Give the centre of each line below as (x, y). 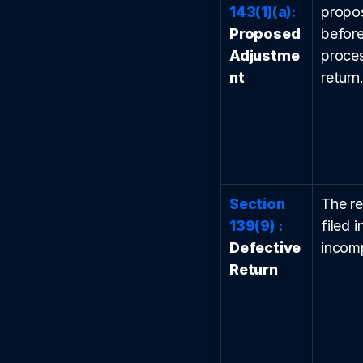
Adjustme (265, 56)
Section (257, 204)
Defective (265, 248)
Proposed (265, 34)
